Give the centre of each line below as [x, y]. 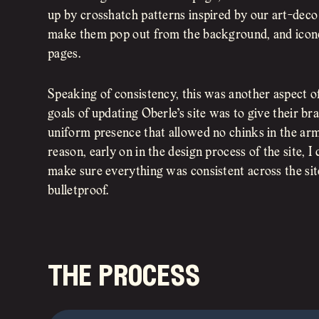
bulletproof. [78, 191]
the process [124, 277]
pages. [64, 54]
